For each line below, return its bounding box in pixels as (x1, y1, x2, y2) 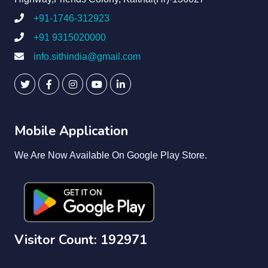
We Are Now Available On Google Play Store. (14, 150, 207, 160)
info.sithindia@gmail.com (33, 51, 141, 62)
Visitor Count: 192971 (14, 231, 147, 249)
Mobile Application (14, 122, 128, 140)
